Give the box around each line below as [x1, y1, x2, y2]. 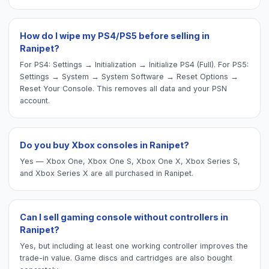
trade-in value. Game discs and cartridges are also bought [20, 253, 233, 263]
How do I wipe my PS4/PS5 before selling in [20, 31, 210, 41]
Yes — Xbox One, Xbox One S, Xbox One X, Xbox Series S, [20, 156, 241, 166]
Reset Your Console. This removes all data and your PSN [20, 84, 228, 94]
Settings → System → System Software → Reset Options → [20, 72, 239, 82]
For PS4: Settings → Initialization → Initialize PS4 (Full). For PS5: [20, 60, 249, 70]
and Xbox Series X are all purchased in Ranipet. [20, 168, 194, 178]
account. [20, 96, 50, 106]
